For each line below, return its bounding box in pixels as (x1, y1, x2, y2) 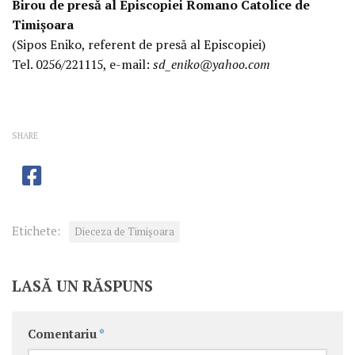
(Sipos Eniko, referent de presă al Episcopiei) (12, 35, 265, 53)
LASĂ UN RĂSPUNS (12, 276, 153, 296)
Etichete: (12, 223, 60, 239)
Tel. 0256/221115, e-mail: (12, 55, 153, 73)
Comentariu (28, 326, 99, 342)
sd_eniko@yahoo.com (153, 55, 270, 73)
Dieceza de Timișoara (74, 225, 174, 239)
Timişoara (12, 15, 74, 33)
